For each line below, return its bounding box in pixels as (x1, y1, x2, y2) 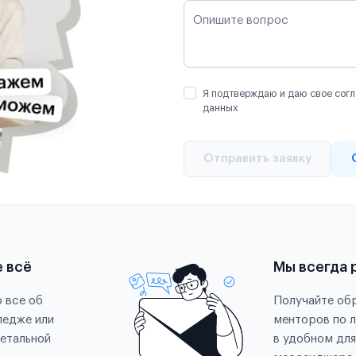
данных (203, 103, 238, 113)
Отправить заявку (203, 152, 311, 164)
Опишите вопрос (193, 14, 288, 26)
